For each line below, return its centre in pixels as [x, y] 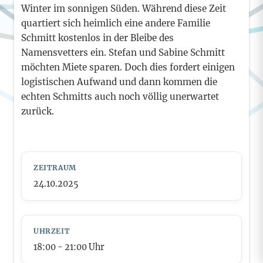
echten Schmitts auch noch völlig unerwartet [120, 97]
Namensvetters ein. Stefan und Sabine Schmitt [123, 53]
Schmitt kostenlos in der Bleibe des [97, 38]
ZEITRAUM [55, 167]
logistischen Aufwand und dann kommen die [119, 82]
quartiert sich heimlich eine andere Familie [116, 23]
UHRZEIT [52, 231]
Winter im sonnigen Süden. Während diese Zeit [124, 9]
